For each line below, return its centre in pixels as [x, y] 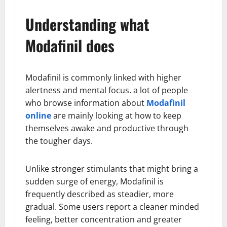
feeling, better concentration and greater [104, 220]
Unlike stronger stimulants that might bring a [112, 169]
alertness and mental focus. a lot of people [107, 90]
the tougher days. [59, 141]
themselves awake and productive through [107, 128]
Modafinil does [70, 46]
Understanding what [87, 24]
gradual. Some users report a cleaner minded [112, 207]
